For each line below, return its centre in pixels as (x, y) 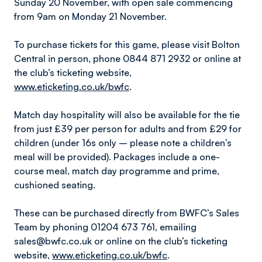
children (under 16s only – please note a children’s (123, 143)
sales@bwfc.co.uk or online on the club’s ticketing (121, 241)
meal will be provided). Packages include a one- (117, 157)
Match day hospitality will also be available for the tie (127, 115)
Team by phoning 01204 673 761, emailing (105, 227)
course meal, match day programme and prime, (117, 171)
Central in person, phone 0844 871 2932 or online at (127, 58)
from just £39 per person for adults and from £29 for (128, 129)
